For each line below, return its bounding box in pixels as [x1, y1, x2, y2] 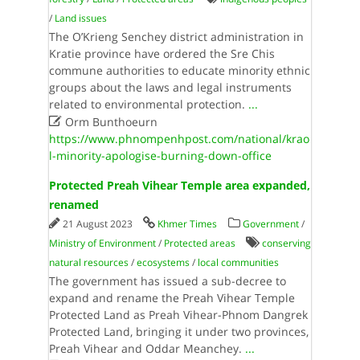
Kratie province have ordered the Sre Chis [48, 46, 275, 61]
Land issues [54, 11, 107, 25]
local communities [197, 256, 279, 269]
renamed [48, 197, 99, 212]
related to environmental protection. [48, 96, 248, 112]
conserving [261, 236, 311, 250]
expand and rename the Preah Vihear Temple [48, 290, 295, 305]
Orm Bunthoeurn [61, 114, 157, 129]
